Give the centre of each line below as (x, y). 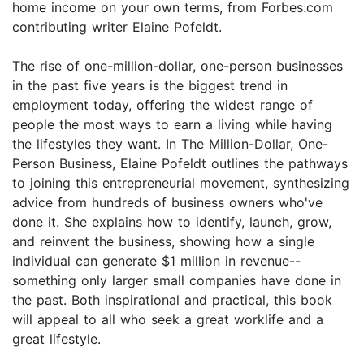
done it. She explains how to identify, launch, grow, (172, 222)
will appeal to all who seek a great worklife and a (168, 320)
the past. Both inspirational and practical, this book (172, 300)
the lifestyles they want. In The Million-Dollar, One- (170, 144)
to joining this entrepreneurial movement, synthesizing (181, 183)
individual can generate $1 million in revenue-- (156, 261)
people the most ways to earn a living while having (172, 125)
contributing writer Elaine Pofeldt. (117, 27)
